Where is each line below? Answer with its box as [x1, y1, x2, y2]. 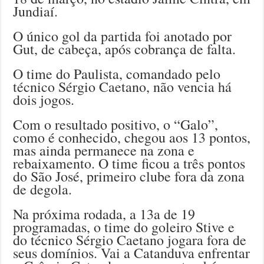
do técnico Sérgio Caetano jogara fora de [13, 230, 247, 250]
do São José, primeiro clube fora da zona [13, 167, 245, 186]
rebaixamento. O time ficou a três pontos [13, 154, 246, 173]
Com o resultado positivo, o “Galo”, [13, 115, 219, 134]
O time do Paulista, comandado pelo [13, 64, 221, 84]
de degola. [13, 180, 72, 199]
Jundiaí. [13, 2, 58, 21]
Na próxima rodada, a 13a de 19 [13, 204, 196, 224]
